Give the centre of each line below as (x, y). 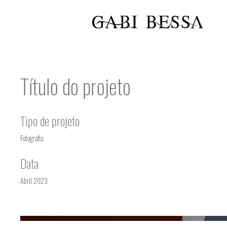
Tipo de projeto (50, 121)
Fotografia (32, 138)
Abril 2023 (34, 181)
